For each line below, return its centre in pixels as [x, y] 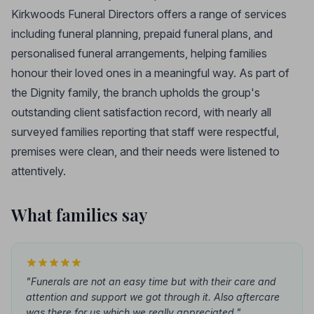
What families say [80, 214]
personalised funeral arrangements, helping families [139, 53]
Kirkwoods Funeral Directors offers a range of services [149, 14]
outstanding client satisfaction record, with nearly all [141, 112]
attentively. [39, 171]
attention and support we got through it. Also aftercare [153, 297]
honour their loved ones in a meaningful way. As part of [150, 73]
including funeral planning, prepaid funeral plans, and [142, 34]
